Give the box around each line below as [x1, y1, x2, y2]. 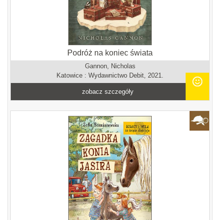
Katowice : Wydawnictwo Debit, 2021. [56, 72, 164, 79]
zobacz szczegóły [82, 88, 134, 95]
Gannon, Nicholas [84, 62, 136, 70]
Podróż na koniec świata [67, 49, 153, 57]
